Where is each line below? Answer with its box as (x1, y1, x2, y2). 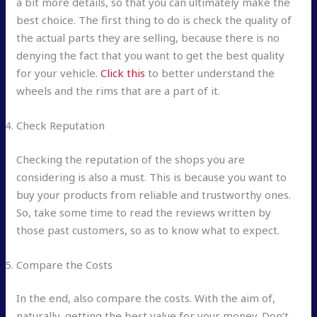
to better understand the (145, 66, 275, 81)
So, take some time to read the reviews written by (16, 204, 272, 219)
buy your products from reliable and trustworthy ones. (16, 187, 292, 202)
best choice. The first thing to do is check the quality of (16, 13, 292, 28)
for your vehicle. (16, 66, 101, 81)
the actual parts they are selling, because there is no (16, 30, 280, 45)
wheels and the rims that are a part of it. (16, 83, 221, 98)
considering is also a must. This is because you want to (16, 169, 287, 184)
